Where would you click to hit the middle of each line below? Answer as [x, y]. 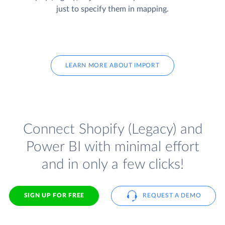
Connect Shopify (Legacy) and [113, 129]
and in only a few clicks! [113, 164]
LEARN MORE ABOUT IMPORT [113, 66]
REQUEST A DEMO [172, 196]
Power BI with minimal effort [113, 147]
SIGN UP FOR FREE [54, 196]
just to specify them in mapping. [113, 9]
